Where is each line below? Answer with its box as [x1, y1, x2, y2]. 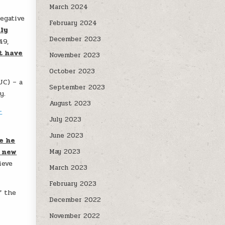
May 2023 [49, 147, 81, 157]
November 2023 [49, 50, 100, 60]
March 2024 [49, 2, 88, 12]
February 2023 [49, 179, 97, 189]
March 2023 [49, 163, 88, 173]
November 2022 [49, 211, 100, 221]
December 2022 [49, 195, 101, 205]
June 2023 [49, 131, 84, 141]
